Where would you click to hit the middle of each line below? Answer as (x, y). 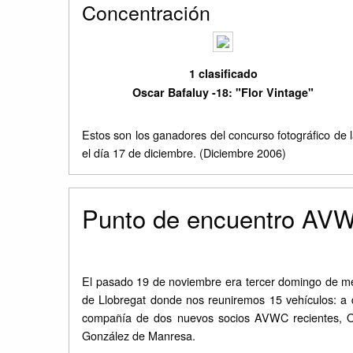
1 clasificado (223, 74)
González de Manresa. (139, 336)
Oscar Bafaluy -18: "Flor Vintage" (223, 93)
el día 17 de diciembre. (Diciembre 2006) (184, 153)
